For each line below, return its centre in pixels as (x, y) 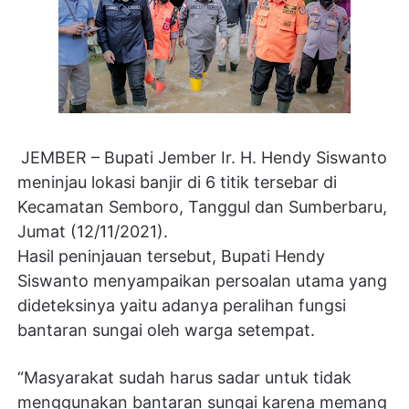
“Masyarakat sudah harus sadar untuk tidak (184, 378)
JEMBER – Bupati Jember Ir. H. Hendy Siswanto (204, 158)
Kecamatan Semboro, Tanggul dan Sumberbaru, (202, 207)
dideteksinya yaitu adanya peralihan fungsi (181, 306)
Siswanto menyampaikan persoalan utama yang (202, 281)
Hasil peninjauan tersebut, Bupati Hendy (171, 257)
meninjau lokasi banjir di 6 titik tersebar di (177, 183)
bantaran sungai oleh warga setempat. (166, 330)
